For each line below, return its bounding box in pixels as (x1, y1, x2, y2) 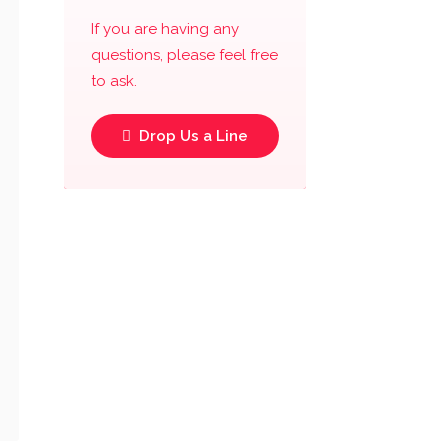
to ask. (90, 72, 137, 90)
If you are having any (90, 20, 239, 38)
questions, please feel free (90, 46, 278, 64)
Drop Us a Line (134, 127, 248, 145)
